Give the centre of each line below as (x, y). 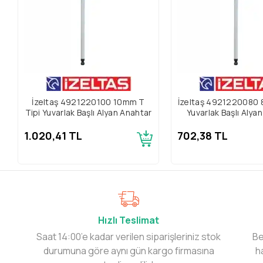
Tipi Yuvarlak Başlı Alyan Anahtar (88, 112)
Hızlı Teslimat (129, 220)
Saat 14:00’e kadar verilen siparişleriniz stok (129, 236)
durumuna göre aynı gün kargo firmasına (129, 250)
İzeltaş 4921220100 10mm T (88, 102)
